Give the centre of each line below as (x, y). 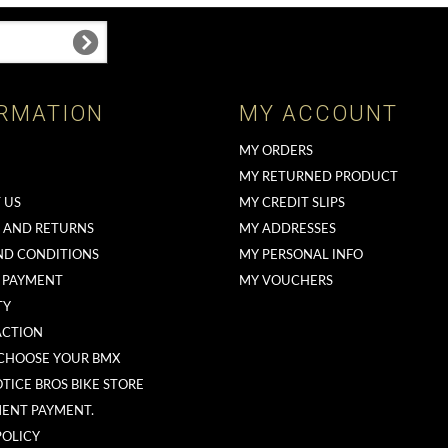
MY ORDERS (276, 151)
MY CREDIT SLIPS (292, 203)
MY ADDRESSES (287, 229)
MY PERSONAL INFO (301, 255)
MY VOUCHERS (286, 281)
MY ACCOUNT (318, 113)
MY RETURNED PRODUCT (318, 177)
